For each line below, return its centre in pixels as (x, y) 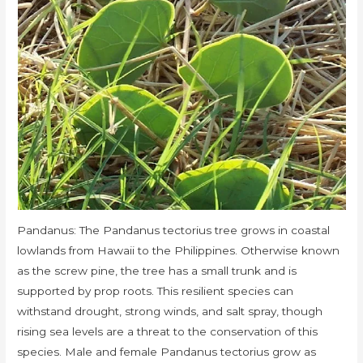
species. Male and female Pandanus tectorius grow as (167, 352)
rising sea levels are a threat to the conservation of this (168, 332)
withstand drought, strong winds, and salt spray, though (170, 312)
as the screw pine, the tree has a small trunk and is (157, 271)
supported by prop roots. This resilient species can (156, 291)
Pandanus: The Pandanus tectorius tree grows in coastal (174, 231)
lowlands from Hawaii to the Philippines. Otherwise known (179, 251)
